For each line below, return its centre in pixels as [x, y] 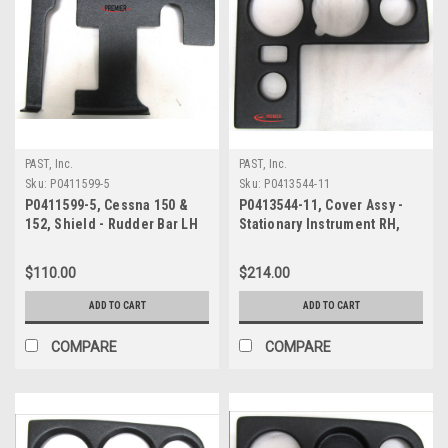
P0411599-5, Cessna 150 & [106, 204]
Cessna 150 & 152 [293, 242]
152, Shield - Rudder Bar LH [111, 223]
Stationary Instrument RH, [320, 223]
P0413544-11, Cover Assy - [321, 204]
